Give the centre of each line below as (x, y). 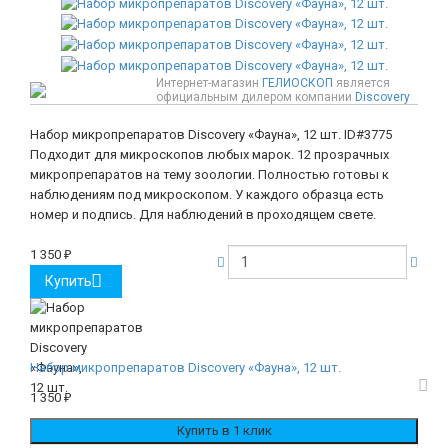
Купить (68, 280)
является (361, 82)
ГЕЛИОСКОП (297, 82)
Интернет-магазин (209, 82)
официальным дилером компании (255, 96)
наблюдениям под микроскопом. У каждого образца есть (207, 194)
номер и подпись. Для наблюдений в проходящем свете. (203, 214)
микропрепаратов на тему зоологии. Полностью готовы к (209, 174)
